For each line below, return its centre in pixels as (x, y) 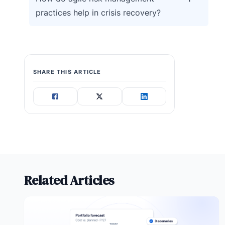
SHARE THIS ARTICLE (67, 72)
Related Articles (69, 180)
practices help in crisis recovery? (98, 13)
